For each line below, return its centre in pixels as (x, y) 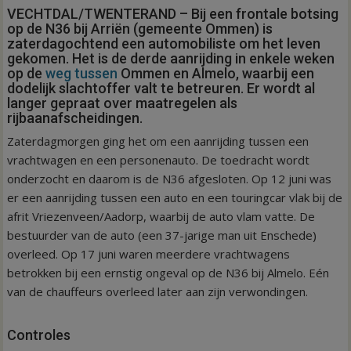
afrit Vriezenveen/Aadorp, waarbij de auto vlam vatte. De (161, 217)
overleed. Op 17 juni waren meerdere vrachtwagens (149, 254)
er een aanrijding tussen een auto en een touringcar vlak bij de (175, 198)
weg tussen (80, 74)
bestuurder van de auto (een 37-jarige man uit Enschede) (162, 235)
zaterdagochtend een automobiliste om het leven (164, 44)
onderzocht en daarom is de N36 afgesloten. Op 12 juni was (170, 179)
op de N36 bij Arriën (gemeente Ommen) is (140, 29)
